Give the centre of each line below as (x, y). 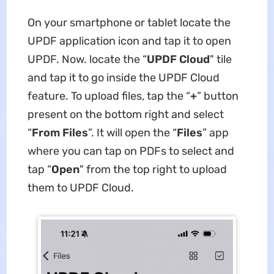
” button (217, 96)
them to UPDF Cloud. (80, 188)
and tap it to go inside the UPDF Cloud (123, 78)
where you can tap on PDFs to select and (131, 151)
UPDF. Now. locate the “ (87, 60)
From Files (60, 133)
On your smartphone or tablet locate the (129, 23)
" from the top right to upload (153, 170)
